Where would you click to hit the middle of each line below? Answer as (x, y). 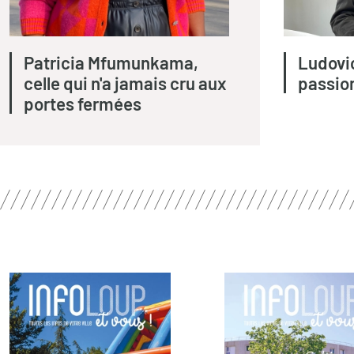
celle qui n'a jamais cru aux (125, 83)
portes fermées (83, 104)
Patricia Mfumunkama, (111, 63)
